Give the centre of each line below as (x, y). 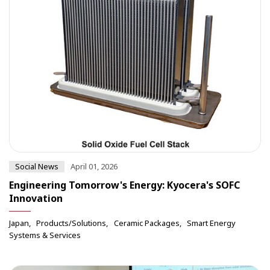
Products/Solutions (71, 223)
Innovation (36, 198)
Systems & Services (45, 235)
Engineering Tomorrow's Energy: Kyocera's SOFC (124, 185)
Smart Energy (212, 223)
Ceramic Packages (146, 223)
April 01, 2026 (94, 166)
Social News (37, 166)
